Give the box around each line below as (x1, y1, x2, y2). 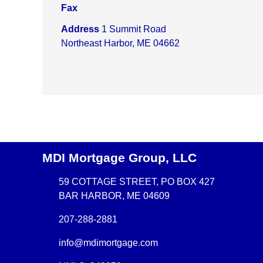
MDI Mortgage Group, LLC (42, 151, 197, 165)
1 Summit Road (102, 24, 166, 35)
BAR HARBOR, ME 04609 (59, 191, 170, 201)
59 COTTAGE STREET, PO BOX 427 (59, 177, 215, 187)
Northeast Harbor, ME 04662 (61, 38, 180, 49)
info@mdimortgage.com (59, 238, 158, 248)
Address (61, 24, 102, 35)
